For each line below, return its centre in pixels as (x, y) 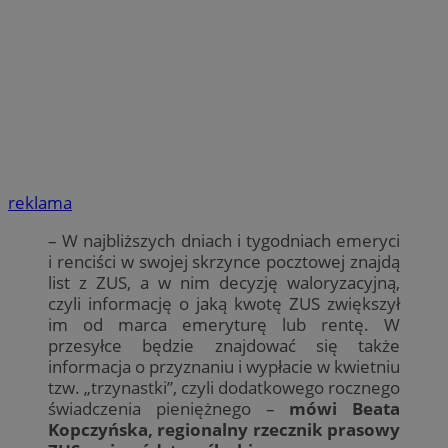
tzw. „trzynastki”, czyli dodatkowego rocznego (224, 388)
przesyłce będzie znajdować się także (224, 346)
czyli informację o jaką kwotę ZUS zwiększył (224, 304)
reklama (40, 203)
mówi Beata (344, 409)
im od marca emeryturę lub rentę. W (224, 325)
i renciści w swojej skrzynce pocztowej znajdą (224, 262)
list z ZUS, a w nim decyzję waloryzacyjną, (224, 283)
